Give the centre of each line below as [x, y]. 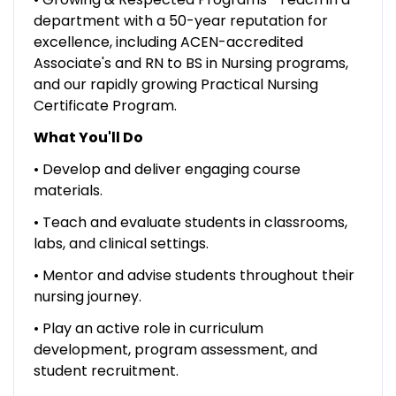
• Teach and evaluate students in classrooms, [190, 222]
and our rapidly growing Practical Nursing [175, 84]
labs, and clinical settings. [121, 243]
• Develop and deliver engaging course [167, 169]
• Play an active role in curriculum [148, 328]
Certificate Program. [105, 105]
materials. [68, 190]
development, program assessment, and [175, 349]
